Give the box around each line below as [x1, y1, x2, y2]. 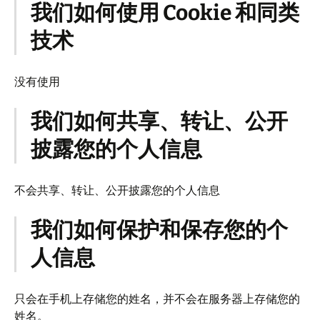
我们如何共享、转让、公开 [31, 109, 288, 134]
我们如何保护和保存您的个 [31, 217, 288, 243]
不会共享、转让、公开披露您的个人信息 [14, 183, 220, 197]
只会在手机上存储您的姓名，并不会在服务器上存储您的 [14, 291, 300, 306]
